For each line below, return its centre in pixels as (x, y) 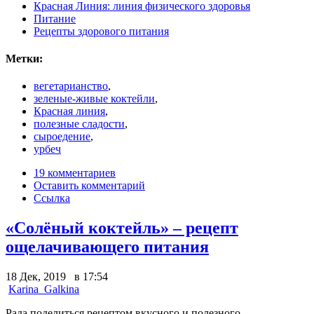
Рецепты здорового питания (101, 31)
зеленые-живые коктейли (94, 99)
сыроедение (62, 137)
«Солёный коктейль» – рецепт (122, 227)
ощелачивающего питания (107, 246)
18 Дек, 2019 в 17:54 (57, 276)
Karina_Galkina (44, 289)
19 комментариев (75, 173)
